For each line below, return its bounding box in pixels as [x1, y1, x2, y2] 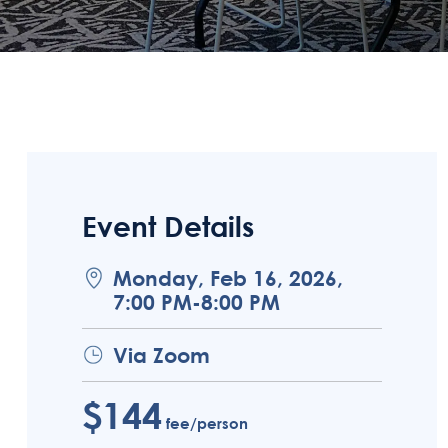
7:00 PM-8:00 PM [113, 289, 280, 315]
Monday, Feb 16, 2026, [113, 265, 343, 291]
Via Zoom [113, 342, 210, 368]
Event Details [82, 209, 254, 243]
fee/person [162, 414, 248, 432]
